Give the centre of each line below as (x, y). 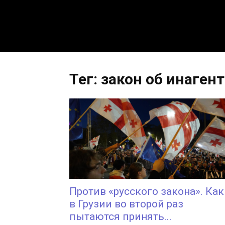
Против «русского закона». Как (147, 191)
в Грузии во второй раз (126, 204)
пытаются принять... (121, 216)
